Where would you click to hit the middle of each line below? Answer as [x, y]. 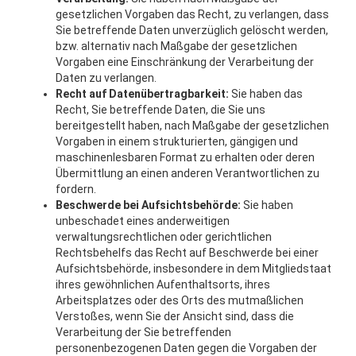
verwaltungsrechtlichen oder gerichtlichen [164, 237]
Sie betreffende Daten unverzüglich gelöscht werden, [192, 30]
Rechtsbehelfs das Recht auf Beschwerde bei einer [187, 253]
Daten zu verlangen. [106, 78]
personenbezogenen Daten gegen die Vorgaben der [186, 348]
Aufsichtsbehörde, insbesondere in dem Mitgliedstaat [193, 269]
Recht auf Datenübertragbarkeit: [142, 94]
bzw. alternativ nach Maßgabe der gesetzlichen [176, 46]
